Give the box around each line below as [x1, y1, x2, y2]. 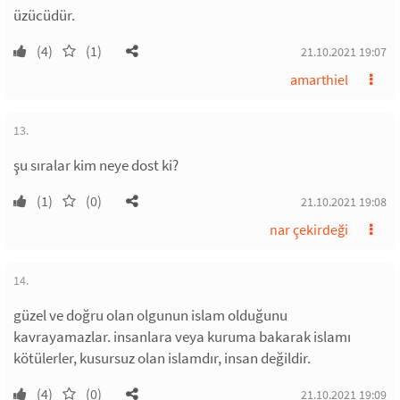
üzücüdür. [13, 5, 75, 25]
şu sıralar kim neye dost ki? [13, 155, 179, 175]
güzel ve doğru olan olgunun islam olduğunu [13, 305, 287, 325]
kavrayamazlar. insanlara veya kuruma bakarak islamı [13, 327, 351, 346]
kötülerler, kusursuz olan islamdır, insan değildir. [13, 348, 311, 368]
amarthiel [290, 71, 348, 88]
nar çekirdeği [270, 221, 348, 238]
